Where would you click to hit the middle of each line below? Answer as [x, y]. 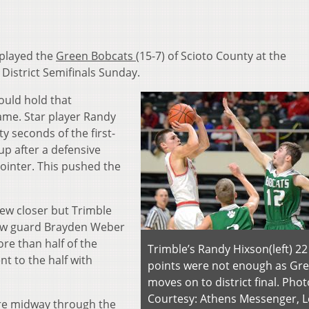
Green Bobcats [96, 56]
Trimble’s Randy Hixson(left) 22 [228, 249]
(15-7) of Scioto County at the [211, 56]
